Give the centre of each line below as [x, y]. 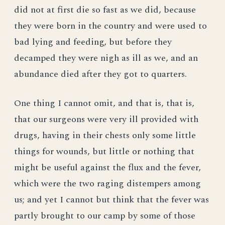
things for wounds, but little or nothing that [104, 151]
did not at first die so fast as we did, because [105, 10]
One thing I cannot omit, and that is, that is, [104, 103]
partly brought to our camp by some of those [105, 216]
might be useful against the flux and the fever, [107, 167]
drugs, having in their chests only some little [105, 135]
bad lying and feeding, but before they [93, 42]
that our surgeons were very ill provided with [106, 119]
